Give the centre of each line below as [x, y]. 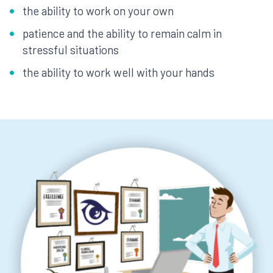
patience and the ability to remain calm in [122, 33]
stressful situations [71, 50]
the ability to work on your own [98, 11]
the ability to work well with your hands [119, 72]
